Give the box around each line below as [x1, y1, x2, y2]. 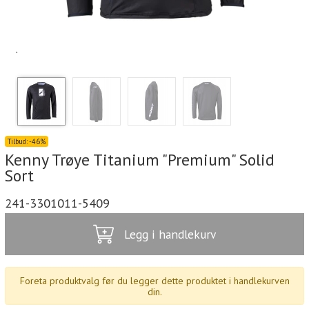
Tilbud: [8, 137, 30, 146]
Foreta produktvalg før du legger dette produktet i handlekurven [19, 274, 290, 287]
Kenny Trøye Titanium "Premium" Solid [5, 148, 275, 170]
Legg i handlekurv [124, 226, 217, 243]
